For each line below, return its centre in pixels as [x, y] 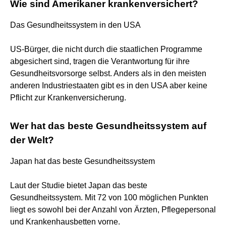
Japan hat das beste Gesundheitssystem [82, 161]
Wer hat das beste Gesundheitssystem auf [108, 126]
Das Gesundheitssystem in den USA [75, 25]
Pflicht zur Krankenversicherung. [68, 97]
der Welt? [32, 140]
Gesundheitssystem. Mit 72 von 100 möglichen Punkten [109, 197]
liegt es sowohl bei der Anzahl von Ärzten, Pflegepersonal [113, 209]
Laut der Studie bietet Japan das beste [79, 185]
